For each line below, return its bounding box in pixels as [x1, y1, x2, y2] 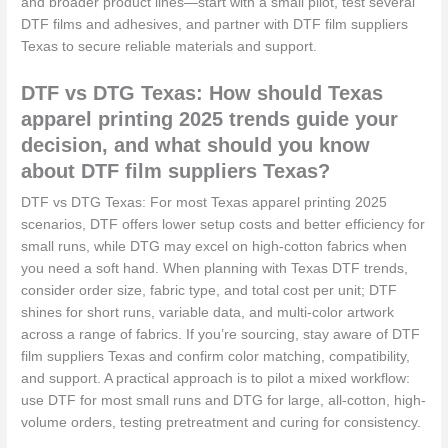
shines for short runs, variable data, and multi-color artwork [21, 304, 395, 320]
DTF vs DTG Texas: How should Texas [21, 81, 384, 104]
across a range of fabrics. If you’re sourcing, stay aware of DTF [21, 326, 421, 342]
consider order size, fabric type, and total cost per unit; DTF [21, 282, 398, 298]
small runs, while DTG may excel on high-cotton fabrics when [21, 238, 408, 254]
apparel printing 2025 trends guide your [21, 107, 399, 130]
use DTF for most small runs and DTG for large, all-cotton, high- [21, 392, 427, 408]
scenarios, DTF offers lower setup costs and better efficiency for [21, 216, 426, 232]
